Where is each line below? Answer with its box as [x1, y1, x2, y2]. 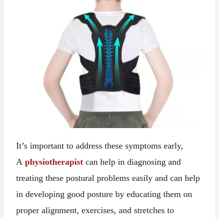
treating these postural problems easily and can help [16, 173, 200, 183]
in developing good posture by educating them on [16, 189, 193, 199]
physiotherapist [25, 157, 86, 167]
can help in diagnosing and [86, 157, 181, 167]
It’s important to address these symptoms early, [16, 141, 184, 151]
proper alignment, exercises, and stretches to [16, 205, 175, 216]
